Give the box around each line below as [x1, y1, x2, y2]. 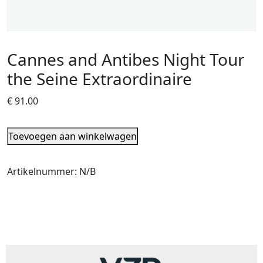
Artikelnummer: [7, 165, 79, 178]
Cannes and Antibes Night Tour [7, 48, 245, 70]
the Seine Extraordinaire [7, 68, 192, 90]
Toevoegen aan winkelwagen [8, 130, 137, 143]
